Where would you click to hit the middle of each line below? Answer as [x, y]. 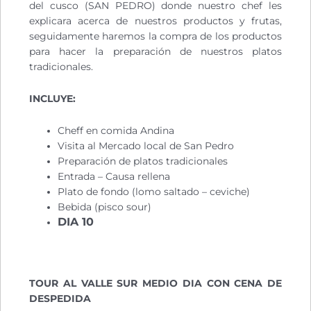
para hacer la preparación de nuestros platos [155, 51]
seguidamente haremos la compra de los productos [155, 36]
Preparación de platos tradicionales [143, 161]
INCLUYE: [52, 98]
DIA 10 [76, 221]
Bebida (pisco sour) [105, 207]
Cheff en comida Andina [116, 130]
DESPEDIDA [60, 298]
